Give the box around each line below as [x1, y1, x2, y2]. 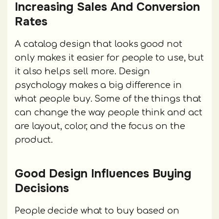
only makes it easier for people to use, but [15, 53, 204, 63]
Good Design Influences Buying [15, 166, 191, 181]
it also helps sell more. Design [15, 66, 151, 77]
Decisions [15, 181, 69, 196]
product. [15, 135, 53, 145]
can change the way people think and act [15, 108, 202, 118]
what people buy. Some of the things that [15, 94, 202, 104]
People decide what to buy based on [15, 206, 179, 216]
